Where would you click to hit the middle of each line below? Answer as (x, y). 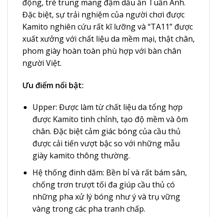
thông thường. (102, 156)
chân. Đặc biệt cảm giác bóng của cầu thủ (106, 132)
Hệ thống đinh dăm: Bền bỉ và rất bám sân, (109, 172)
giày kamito (53, 156)
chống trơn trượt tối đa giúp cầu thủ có (103, 184)
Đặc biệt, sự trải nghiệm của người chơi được (103, 14)
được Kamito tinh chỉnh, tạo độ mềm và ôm (110, 119)
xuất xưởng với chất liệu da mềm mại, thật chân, (108, 39)
